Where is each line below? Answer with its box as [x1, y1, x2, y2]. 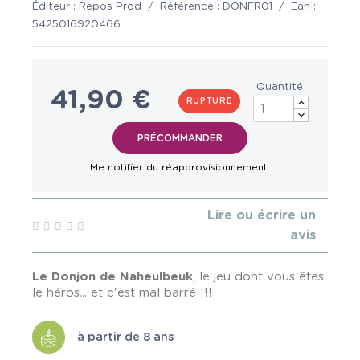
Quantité [256, 82, 304, 93]
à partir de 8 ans [77, 330, 174, 343]
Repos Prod [79, 2, 141, 12]
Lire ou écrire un [207, 209, 316, 222]
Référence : [160, 2, 223, 12]
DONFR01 [223, 2, 272, 12]
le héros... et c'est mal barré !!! [32, 287, 212, 299]
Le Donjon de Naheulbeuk [32, 271, 193, 283]
